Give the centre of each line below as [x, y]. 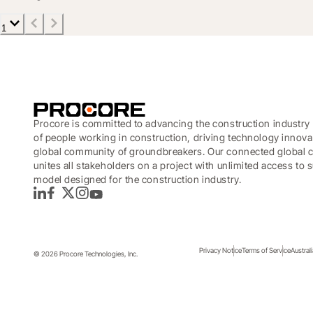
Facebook [66, 199]
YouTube [105, 199]
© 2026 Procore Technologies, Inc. [86, 253]
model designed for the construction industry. [138, 179]
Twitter [74, 199]
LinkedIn [49, 199]
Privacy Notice [220, 250]
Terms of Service [266, 250]
